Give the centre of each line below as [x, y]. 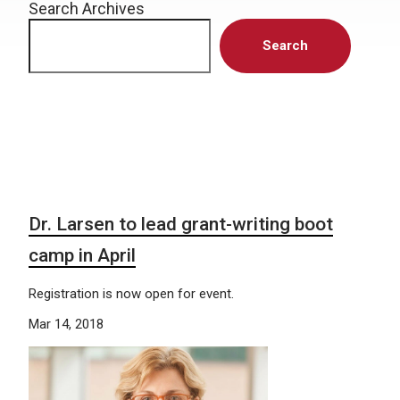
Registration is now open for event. [131, 294]
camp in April [82, 255]
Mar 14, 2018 [66, 324]
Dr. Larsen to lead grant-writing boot [181, 224]
